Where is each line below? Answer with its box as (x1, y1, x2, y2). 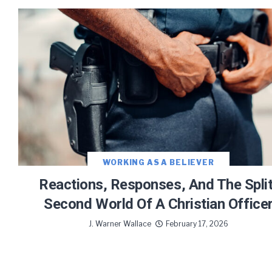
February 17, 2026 (166, 219, 228, 229)
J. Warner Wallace (89, 219, 151, 229)
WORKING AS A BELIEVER (103, 158, 214, 168)
